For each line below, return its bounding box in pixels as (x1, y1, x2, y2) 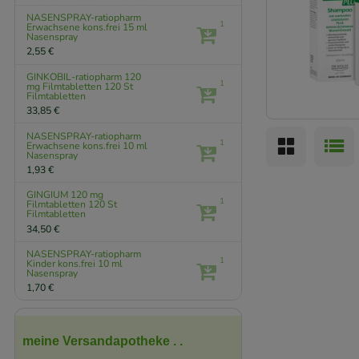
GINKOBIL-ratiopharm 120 (26, 70, 142, 83)
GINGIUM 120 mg (26, 188, 104, 202)
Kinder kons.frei (26, 256, 99, 270)
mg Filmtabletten (26, 79, 105, 93)
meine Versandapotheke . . (22, 334, 183, 349)
